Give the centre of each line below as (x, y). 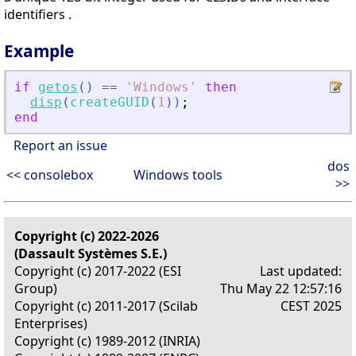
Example (39, 51)
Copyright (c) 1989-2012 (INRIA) (107, 341)
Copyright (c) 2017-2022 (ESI (98, 271)
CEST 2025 (311, 306)
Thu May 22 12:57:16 (281, 289)
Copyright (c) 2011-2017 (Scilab (106, 306)
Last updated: (301, 271)
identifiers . (38, 15)
